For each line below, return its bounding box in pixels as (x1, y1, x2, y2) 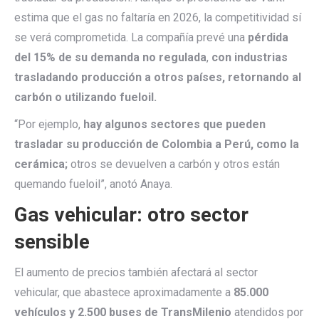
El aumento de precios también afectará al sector (14, 266, 258, 279)
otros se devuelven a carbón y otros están (68, 157, 280, 171)
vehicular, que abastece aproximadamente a (14, 286, 234, 299)
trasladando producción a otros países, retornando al (14, 70, 301, 84)
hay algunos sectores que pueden (83, 117, 266, 131)
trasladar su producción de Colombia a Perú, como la (14, 137, 299, 151)
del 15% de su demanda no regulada (14, 51, 206, 64)
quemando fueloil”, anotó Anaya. (14, 177, 172, 191)
